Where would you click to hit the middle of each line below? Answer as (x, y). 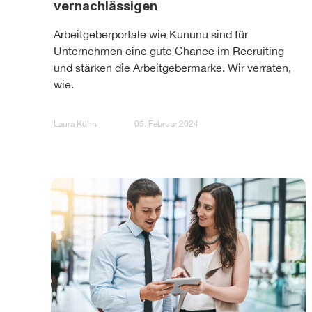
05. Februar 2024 (166, 124)
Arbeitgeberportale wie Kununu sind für (151, 34)
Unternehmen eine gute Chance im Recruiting (169, 50)
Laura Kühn (75, 124)
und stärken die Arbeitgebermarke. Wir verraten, (172, 67)
